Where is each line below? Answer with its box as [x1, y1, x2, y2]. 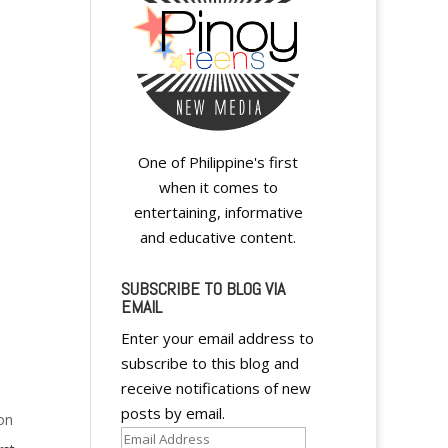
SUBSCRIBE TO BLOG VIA [120, 277, 285, 301]
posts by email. [120, 403, 225, 424]
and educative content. [140, 227, 297, 248]
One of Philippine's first [138, 152, 299, 173]
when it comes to [158, 177, 278, 198]
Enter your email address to [120, 328, 314, 349]
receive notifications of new [120, 378, 311, 399]
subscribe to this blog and [120, 353, 299, 374]
